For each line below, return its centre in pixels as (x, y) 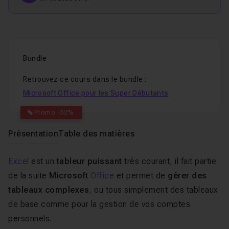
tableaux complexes (49, 190)
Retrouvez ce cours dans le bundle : (85, 79)
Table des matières (96, 134)
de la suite (29, 176)
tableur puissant (89, 161)
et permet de (141, 176)
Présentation (33, 134)
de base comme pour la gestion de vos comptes (99, 204)
